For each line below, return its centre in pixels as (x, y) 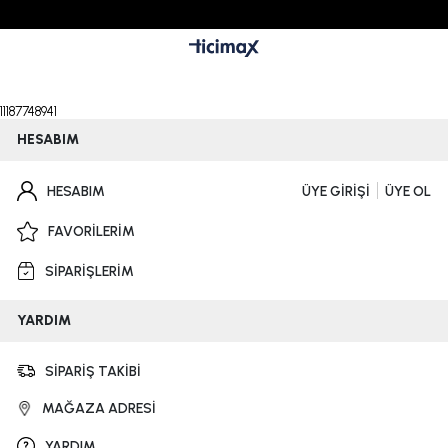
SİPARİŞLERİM (89, 271)
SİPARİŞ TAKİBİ (93, 371)
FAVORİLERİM (91, 232)
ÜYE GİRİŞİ (336, 192)
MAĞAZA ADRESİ (99, 409)
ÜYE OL (408, 192)
